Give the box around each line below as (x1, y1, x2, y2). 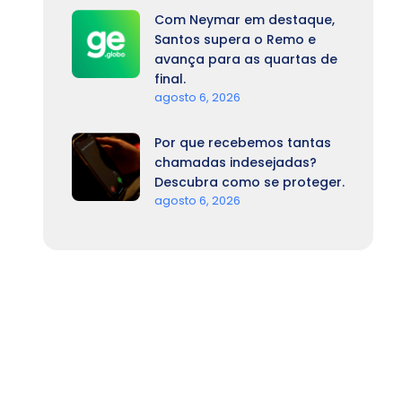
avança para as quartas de (154, 50, 337, 68)
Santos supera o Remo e (154, 31, 316, 48)
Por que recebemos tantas (154, 134, 331, 152)
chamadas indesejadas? (154, 153, 317, 171)
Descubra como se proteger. (154, 173, 345, 191)
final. (154, 70, 186, 88)
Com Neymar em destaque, (154, 11, 335, 29)
